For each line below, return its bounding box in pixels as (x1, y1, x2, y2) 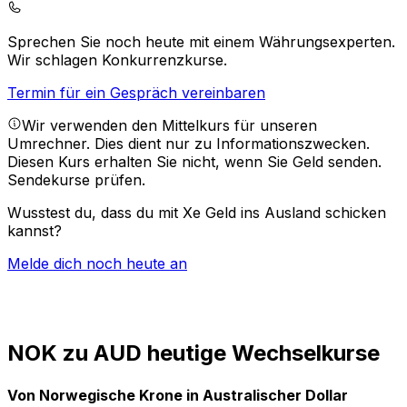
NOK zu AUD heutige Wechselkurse (7, 340, 380, 367)
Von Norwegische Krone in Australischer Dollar (7, 385, 348, 404)
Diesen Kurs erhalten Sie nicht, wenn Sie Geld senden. (7, 153, 382, 172)
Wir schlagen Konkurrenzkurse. (7, 51, 227, 70)
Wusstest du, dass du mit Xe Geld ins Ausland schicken (7, 203, 386, 223)
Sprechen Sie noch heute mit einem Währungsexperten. (7, 33, 395, 52)
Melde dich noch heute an (7, 254, 187, 273)
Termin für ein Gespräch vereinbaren (7, 84, 265, 103)
